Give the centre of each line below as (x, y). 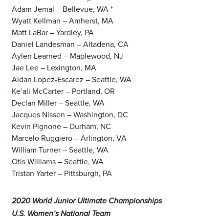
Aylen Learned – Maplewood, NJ (67, 56)
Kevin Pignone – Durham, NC (61, 126)
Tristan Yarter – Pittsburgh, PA (62, 173)
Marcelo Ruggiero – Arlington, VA (69, 138)
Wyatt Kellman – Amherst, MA (63, 21)
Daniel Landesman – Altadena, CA (70, 44)
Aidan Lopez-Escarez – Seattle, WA (72, 79)
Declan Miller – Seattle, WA (58, 103)
